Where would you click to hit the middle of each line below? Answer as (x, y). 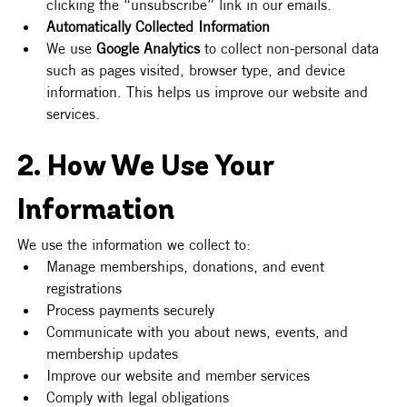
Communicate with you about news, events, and (200, 332)
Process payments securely (131, 310)
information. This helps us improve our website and (210, 92)
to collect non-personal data (292, 49)
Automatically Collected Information (159, 27)
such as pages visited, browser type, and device (199, 70)
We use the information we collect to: (134, 245)
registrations (84, 288)
